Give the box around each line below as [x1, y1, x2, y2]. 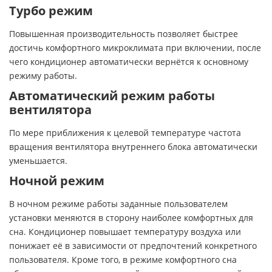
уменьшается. [9, 154, 67, 166]
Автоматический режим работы [9, 87, 215, 104]
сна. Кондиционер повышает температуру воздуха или [9, 225, 241, 237]
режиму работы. [9, 69, 77, 81]
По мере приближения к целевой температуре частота [9, 126, 241, 138]
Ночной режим [9, 172, 104, 189]
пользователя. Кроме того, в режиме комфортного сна [9, 253, 237, 265]
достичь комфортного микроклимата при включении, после [9, 41, 261, 53]
